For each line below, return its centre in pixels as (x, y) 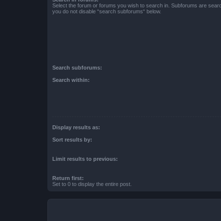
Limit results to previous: (85, 159)
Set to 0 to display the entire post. (92, 184)
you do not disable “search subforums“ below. (107, 11)
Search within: (71, 80)
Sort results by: (72, 139)
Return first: (68, 178)
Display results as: (76, 128)
